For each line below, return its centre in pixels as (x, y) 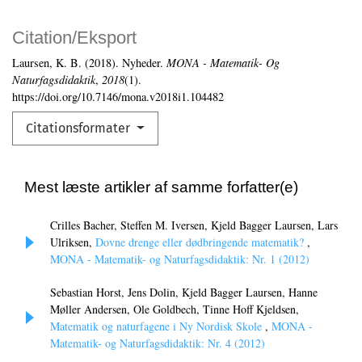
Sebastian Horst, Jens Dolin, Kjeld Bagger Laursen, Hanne (184, 293)
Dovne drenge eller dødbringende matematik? (201, 242)
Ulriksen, (73, 242)
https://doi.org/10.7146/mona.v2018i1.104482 (118, 97)
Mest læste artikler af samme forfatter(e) (161, 187)
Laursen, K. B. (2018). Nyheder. (89, 63)
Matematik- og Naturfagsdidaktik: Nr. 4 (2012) (158, 343)
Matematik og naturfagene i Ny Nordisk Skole (158, 326)
